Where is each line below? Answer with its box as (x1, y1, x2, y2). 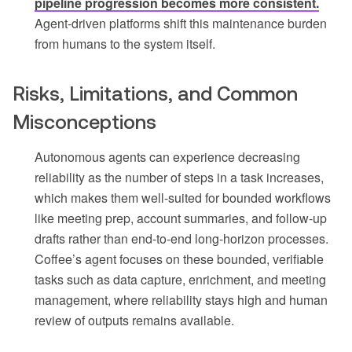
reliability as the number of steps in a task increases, (35, 168, 324, 187)
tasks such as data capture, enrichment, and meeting (35, 270, 326, 289)
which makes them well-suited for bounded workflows (35, 189, 331, 207)
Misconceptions (13, 111, 156, 134)
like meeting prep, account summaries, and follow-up (35, 209, 327, 228)
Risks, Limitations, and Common (13, 82, 298, 105)
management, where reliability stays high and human (35, 291, 328, 310)
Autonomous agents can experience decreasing (35, 148, 300, 167)
